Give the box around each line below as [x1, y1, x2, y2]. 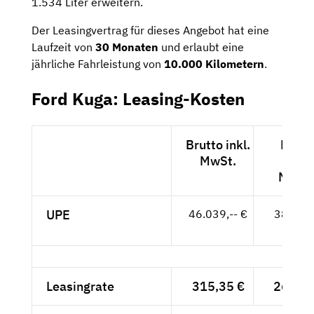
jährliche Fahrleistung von [32, 57, 164, 71]
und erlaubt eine [158, 40, 244, 55]
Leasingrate [46, 278, 114, 294]
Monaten [112, 40, 158, 55]
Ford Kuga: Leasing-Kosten [32, 87, 245, 110]
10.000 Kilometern [164, 57, 264, 71]
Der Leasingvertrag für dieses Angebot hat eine [32, 23, 269, 38]
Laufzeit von [32, 40, 95, 55]
